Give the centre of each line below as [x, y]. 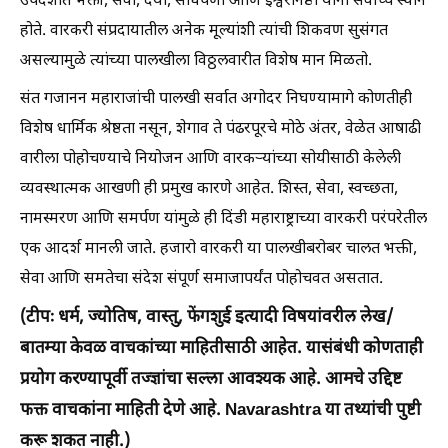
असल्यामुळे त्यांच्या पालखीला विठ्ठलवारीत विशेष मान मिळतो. [196, 61]
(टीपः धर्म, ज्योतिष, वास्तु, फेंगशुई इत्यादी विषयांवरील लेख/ [206, 318]
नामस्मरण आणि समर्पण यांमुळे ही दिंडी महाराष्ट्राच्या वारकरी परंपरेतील [223, 219]
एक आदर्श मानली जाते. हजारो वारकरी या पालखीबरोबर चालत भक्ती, [218, 249]
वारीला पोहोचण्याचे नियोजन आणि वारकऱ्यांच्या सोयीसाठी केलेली [210, 159]
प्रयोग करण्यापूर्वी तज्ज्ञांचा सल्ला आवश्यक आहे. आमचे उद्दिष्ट [211, 380]
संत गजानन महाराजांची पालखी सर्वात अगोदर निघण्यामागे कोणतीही [216, 99]
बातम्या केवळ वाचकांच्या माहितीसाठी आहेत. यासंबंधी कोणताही [221, 349]
